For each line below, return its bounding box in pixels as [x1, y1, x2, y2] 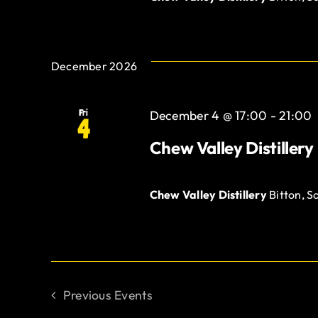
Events [114, 286, 153, 303]
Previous [62, 286, 115, 303]
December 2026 [51, 58, 138, 73]
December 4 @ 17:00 [149, 106, 268, 124]
